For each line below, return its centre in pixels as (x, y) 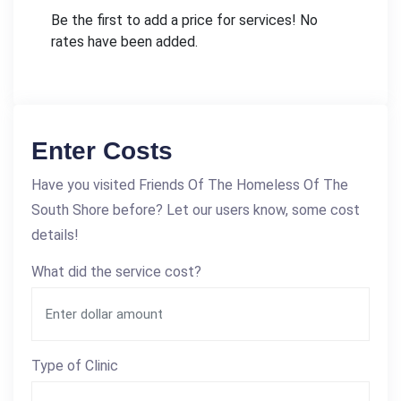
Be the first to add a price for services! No (184, 20)
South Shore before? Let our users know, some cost (196, 210)
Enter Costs (102, 151)
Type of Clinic (75, 366)
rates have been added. (124, 42)
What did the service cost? (116, 272)
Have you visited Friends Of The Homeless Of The (190, 185)
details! (55, 235)
